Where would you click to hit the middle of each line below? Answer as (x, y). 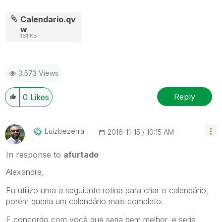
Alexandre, (25, 172)
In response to (35, 155)
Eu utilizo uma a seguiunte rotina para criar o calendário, (107, 191)
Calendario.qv (48, 20)
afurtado (81, 155)
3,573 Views (38, 73)
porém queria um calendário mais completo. (84, 201)
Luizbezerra (64, 131)
